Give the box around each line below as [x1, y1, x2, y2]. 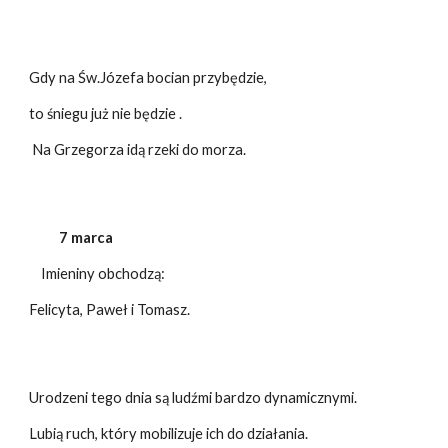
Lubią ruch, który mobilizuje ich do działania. [29, 425, 309, 442]
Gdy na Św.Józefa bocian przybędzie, [29, 69, 268, 86]
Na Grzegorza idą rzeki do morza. [29, 141, 247, 158]
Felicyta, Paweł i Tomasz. [29, 301, 191, 318]
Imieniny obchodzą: [29, 265, 166, 282]
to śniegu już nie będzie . [29, 105, 183, 122]
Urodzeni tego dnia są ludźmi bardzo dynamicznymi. [29, 389, 358, 406]
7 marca [29, 229, 114, 246]
